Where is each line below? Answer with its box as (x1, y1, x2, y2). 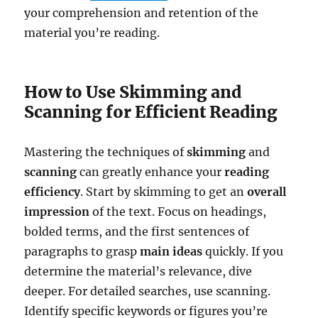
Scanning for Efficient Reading (24, 101, 278, 122)
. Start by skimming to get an (80, 184, 248, 199)
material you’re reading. (24, 25, 160, 40)
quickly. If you (202, 243, 284, 258)
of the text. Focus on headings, (89, 204, 267, 219)
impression (24, 204, 90, 219)
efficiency (24, 184, 81, 199)
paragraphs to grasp (24, 243, 141, 258)
